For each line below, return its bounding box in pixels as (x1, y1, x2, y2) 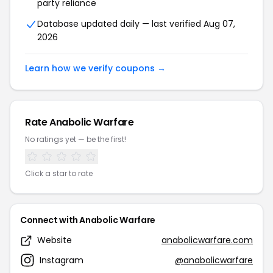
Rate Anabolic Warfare (25, 115, 134, 130)
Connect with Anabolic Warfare (20, 214, 155, 227)
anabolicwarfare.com (161, 234, 253, 247)
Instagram (40, 253, 83, 266)
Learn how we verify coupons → (25, 62, 166, 75)
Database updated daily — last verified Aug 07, (37, 18, 235, 30)
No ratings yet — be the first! (25, 134, 126, 145)
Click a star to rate (25, 168, 93, 179)
